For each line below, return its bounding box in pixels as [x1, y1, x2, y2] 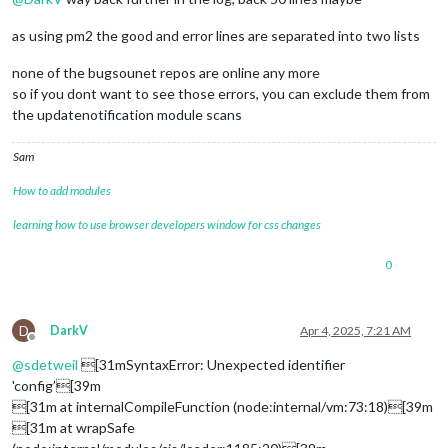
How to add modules [13, 182, 111, 198]
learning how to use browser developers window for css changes [13, 216, 321, 232]
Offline [31, 336, 69, 352]
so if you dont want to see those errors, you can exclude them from [12, 84, 430, 102]
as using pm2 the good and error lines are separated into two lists [12, 26, 420, 44]
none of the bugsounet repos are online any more [12, 63, 320, 81]
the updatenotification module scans [12, 105, 242, 123]
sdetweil [24, 355, 78, 373]
